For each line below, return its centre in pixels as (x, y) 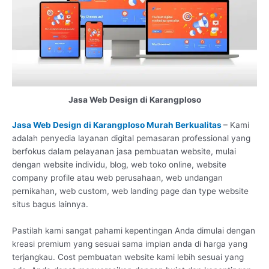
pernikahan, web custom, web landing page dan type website (130, 191)
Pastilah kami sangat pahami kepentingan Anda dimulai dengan (134, 231)
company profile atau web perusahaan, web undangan (117, 178)
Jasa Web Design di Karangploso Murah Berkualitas (117, 125)
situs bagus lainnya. (50, 204)
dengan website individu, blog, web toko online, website (119, 165)
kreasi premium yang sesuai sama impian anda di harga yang (130, 244)
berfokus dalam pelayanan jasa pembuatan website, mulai (124, 152)
